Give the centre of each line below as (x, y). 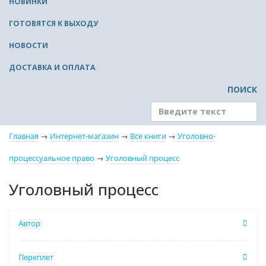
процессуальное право (52, 159)
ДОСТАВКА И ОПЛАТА (52, 68)
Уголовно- (197, 137)
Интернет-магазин (84, 137)
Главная (24, 137)
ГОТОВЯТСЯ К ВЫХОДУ (53, 24)
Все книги (148, 137)
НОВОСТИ (28, 46)
